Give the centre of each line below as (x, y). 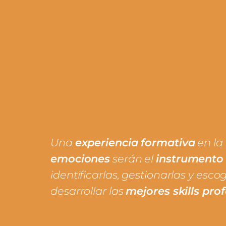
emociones (80, 159)
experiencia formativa (135, 143)
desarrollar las (88, 191)
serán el (133, 159)
